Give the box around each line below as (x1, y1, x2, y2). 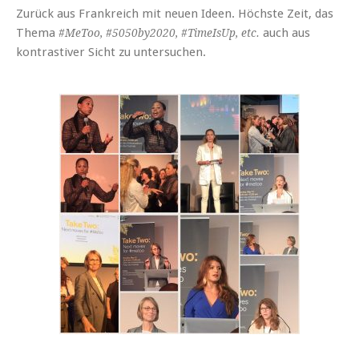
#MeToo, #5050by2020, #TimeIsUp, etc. (58, 26, 260, 40)
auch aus (260, 26, 310, 41)
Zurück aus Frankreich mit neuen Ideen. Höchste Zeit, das (16, 6, 333, 22)
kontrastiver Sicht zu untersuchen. (16, 45, 206, 60)
